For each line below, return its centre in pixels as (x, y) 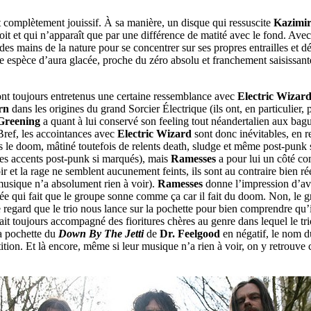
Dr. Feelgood (190, 234)
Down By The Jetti (101, 234)
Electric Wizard (154, 134)
